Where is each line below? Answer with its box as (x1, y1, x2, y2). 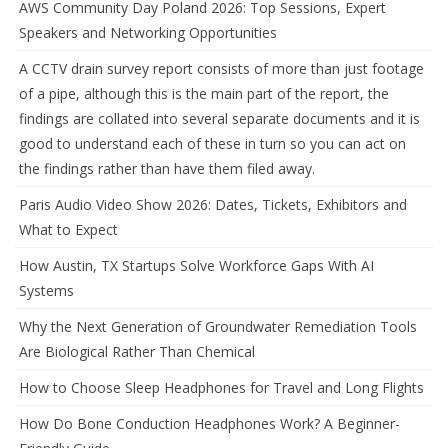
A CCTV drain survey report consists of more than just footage (19, 59, 424, 79)
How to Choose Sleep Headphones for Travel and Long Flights (19, 378, 424, 398)
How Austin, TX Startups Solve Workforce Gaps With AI (19, 256, 374, 276)
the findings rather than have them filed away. (19, 159, 315, 179)
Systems (19, 281, 74, 301)
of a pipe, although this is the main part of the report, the (19, 84, 389, 104)
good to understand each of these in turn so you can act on (19, 134, 406, 154)
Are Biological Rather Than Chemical (19, 342, 255, 362)
